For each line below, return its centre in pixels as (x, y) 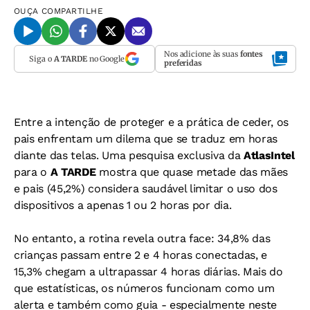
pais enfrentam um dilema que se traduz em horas (146, 139)
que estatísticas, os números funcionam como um (144, 289)
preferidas (183, 63)
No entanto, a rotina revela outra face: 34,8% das (142, 239)
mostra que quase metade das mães (192, 172)
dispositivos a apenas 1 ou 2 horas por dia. (123, 206)
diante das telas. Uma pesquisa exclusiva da (129, 156)
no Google (106, 58)
